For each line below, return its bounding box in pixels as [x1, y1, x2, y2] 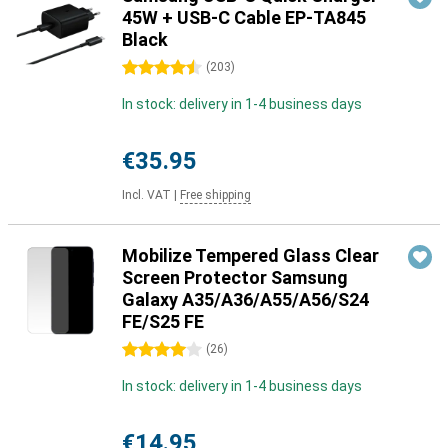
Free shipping [180, 188, 251, 202]
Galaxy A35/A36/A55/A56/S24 [122, 289, 369, 310]
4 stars [122, 342, 168, 358]
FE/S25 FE [122, 311, 204, 332]
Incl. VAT [122, 188, 171, 202]
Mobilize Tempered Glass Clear [122, 245, 379, 266]
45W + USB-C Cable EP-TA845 [122, 7, 366, 28]
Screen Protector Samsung [122, 267, 348, 288]
